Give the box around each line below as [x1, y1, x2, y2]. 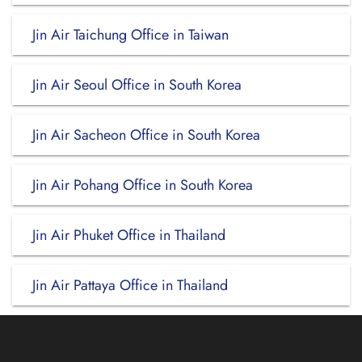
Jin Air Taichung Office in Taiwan [32, 24, 229, 45]
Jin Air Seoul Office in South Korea [32, 74, 242, 95]
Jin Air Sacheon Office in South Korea [32, 124, 260, 145]
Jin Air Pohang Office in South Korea [32, 175, 253, 196]
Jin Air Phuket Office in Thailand [32, 225, 225, 246]
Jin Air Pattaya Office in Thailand [32, 275, 228, 296]
